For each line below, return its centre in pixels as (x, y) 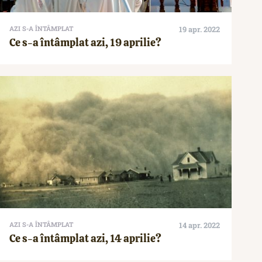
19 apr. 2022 (199, 30)
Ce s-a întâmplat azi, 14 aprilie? (85, 239)
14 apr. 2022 (199, 225)
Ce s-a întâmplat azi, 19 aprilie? (85, 43)
